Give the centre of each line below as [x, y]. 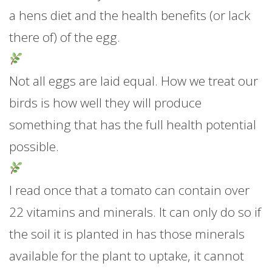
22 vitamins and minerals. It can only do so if [135, 212]
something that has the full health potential [133, 124]
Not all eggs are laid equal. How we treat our [134, 81]
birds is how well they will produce [105, 103]
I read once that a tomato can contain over [129, 190]
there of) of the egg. [65, 37]
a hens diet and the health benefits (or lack [130, 15]
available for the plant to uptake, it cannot [127, 256]
